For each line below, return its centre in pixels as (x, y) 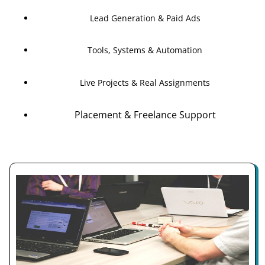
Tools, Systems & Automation (145, 50)
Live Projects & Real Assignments (145, 82)
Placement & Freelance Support (145, 115)
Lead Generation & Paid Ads (145, 18)
